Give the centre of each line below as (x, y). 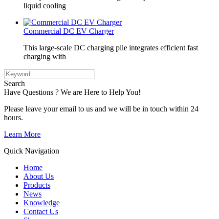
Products (37, 185)
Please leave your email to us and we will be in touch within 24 (101, 109)
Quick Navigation (32, 151)
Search (14, 84)
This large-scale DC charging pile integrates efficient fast (111, 48)
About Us (39, 176)
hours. (13, 118)
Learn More (22, 134)
